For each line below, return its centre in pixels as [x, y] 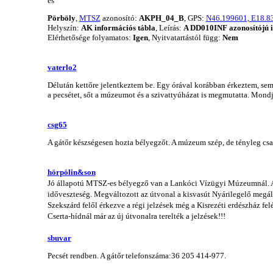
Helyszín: [64, 27]
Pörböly [61, 18]
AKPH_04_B [161, 18]
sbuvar [59, 238]
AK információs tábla [118, 27]
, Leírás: [169, 27]
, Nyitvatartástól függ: [185, 37]
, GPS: [195, 18]
